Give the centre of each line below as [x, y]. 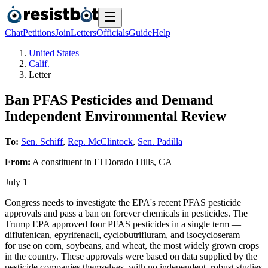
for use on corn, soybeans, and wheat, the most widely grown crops [132, 245]
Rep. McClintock [100, 141]
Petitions [39, 33]
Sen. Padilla [160, 141]
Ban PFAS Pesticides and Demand [109, 100]
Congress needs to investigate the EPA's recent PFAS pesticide [123, 202]
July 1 [16, 182]
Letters [83, 33]
